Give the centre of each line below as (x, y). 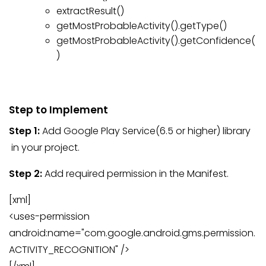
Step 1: (24, 131)
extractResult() (90, 11)
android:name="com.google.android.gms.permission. (132, 233)
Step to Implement (58, 110)
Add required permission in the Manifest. (135, 174)
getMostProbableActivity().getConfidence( (156, 40)
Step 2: (26, 174)
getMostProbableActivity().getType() (142, 26)
